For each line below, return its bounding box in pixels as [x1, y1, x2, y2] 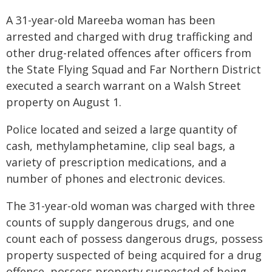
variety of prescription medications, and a [6, 155, 226, 169]
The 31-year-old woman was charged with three [6, 199, 255, 213]
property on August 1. [6, 95, 121, 109]
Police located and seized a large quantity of [6, 122, 237, 137]
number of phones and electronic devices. [6, 171, 225, 186]
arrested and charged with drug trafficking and [6, 29, 253, 44]
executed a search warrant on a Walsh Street [6, 78, 241, 93]
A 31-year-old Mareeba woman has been [6, 13, 215, 27]
